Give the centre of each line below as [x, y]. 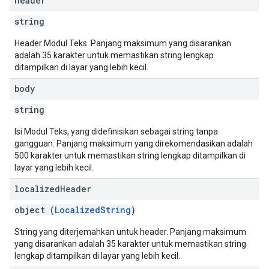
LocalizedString [93, 210]
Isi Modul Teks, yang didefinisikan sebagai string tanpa [116, 131]
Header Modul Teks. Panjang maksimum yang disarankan [123, 43]
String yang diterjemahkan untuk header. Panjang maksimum [130, 232]
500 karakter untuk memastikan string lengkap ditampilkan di [130, 156]
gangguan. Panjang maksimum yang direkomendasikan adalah [134, 144]
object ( [35, 210]
